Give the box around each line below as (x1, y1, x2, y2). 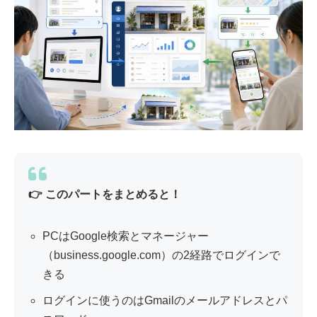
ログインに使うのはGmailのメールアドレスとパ (42, 294, 287, 307)
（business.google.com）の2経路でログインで (42, 249, 280, 262)
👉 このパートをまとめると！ (28, 188, 181, 201)
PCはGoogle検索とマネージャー (42, 230, 209, 243)
